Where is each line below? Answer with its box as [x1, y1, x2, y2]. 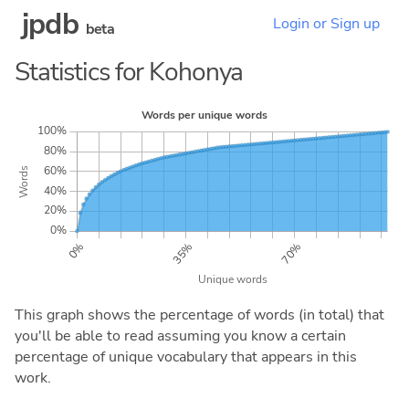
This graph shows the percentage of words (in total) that [15, 304, 384, 325]
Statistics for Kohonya [15, 54, 244, 90]
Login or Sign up [273, 14, 380, 35]
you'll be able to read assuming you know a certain [15, 325, 346, 346]
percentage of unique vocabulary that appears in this [15, 346, 357, 367]
